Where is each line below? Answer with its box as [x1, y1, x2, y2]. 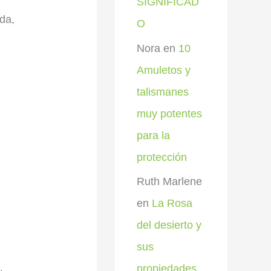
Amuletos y [137, 64, 191, 76]
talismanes [137, 85, 189, 98]
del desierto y [137, 219, 201, 231]
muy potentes [137, 107, 202, 120]
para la [137, 129, 170, 142]
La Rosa [152, 197, 192, 209]
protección [137, 151, 187, 163]
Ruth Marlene [137, 175, 202, 188]
